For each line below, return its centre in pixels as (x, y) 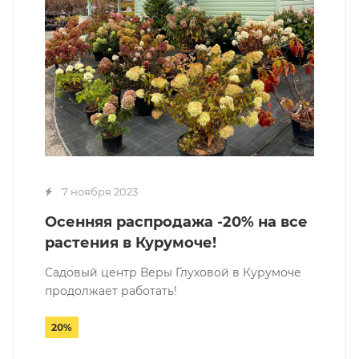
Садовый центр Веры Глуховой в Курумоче (173, 272)
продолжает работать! (111, 290)
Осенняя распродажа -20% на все (176, 222)
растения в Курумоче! (131, 242)
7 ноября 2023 (100, 191)
